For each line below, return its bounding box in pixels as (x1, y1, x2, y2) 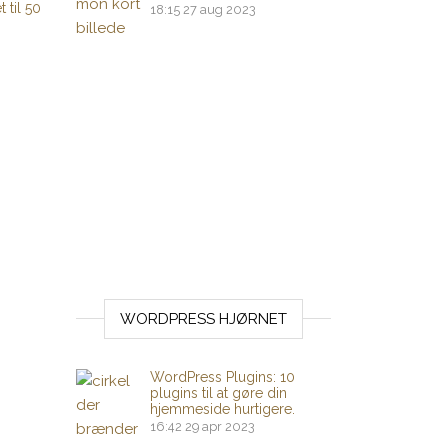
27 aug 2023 (183, 2, 256, 17)
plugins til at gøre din (150, 385, 287, 401)
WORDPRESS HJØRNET (120, 310, 287, 328)
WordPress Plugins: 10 (150, 369, 295, 385)
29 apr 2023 (185, 419, 255, 434)
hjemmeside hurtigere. (150, 401, 295, 417)
